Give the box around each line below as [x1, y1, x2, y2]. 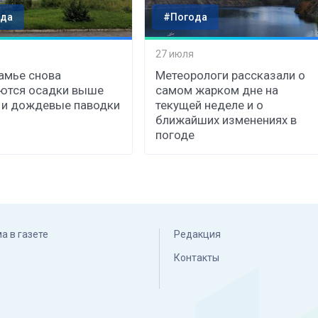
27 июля [155, 48, 194, 60]
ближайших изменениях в [155, 112, 297, 127]
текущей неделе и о [155, 97, 264, 112]
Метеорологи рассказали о [155, 67, 306, 82]
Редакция [174, 228, 221, 240]
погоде [155, 127, 195, 142]
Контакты [174, 251, 219, 263]
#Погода [163, 11, 208, 23]
